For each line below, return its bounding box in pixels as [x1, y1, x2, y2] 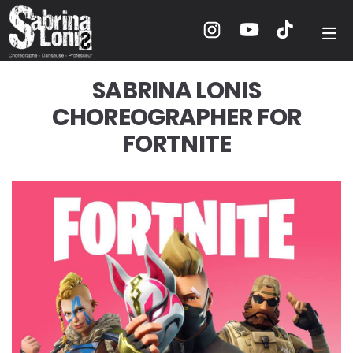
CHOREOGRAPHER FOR [52, 101, 301, 134]
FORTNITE [122, 128, 231, 161]
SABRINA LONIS [92, 74, 261, 107]
